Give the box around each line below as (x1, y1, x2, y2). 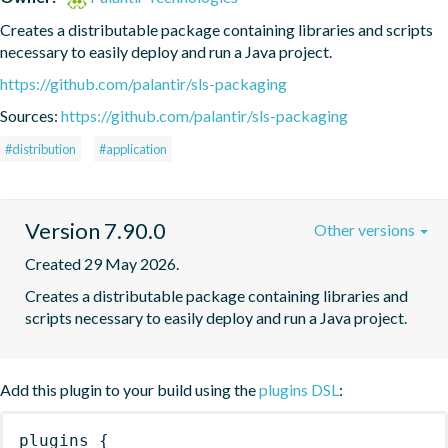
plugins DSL (259, 379, 339, 399)
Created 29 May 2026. (25, 253, 179, 273)
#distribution (5, 140, 76, 157)
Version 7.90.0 (25, 216, 166, 244)
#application (99, 140, 167, 157)
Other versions (314, 219, 418, 239)
